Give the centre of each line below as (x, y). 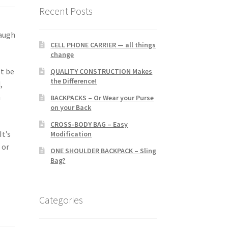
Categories (61, 199)
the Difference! (74, 81)
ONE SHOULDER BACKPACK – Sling (104, 151)
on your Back (71, 108)
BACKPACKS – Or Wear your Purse (102, 98)
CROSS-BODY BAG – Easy (89, 124)
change (62, 55)
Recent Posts (66, 11)
